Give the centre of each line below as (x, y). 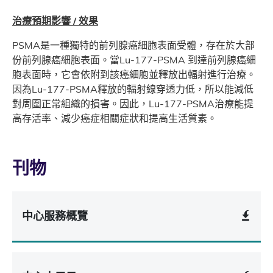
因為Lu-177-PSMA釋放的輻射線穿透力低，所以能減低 (133, 89)
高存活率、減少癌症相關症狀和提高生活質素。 (115, 119)
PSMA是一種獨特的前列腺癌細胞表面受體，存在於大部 (133, 45)
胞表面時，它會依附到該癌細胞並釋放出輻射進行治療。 (134, 75)
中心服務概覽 (55, 216)
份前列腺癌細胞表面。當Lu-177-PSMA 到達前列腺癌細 (134, 60)
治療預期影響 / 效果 (55, 21)
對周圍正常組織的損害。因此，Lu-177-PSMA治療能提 (133, 104)
